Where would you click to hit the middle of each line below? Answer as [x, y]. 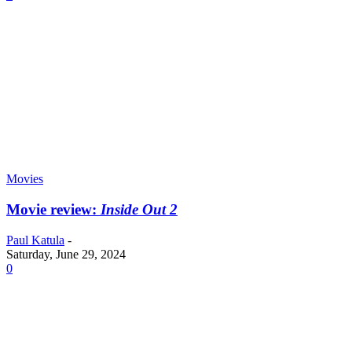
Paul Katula [35, 240]
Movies [25, 179]
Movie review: [53, 209]
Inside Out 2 [139, 209]
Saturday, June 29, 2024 [66, 254]
